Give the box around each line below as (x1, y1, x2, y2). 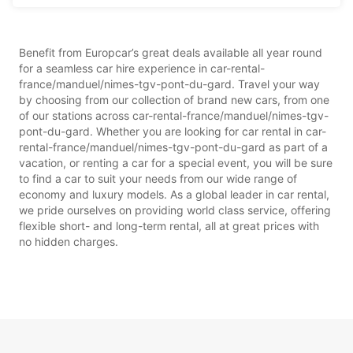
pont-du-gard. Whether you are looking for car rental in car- (19, 124, 326, 138)
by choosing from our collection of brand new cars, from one (19, 92, 329, 106)
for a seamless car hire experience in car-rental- (19, 61, 265, 75)
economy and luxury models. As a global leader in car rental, (19, 187, 329, 201)
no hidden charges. (19, 234, 118, 248)
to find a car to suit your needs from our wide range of (19, 171, 297, 185)
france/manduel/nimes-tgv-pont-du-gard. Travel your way (19, 76, 320, 91)
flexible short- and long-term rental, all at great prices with (19, 218, 319, 232)
